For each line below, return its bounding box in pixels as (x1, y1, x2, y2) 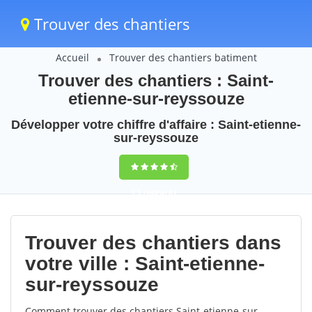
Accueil (55, 51, 89, 64)
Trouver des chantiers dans (25, 232, 281, 253)
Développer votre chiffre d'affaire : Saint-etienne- (11, 118, 301, 132)
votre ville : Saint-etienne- (25, 253, 265, 274)
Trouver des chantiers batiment (109, 51, 257, 64)
